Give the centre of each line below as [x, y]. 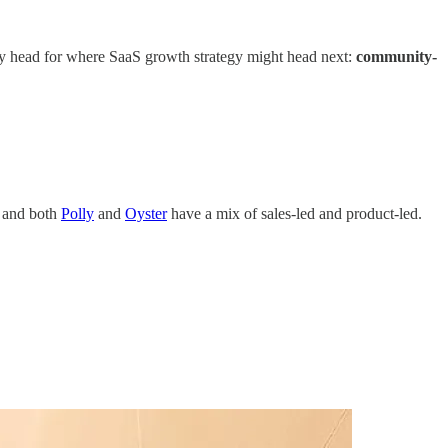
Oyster [146, 213]
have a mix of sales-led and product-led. [294, 213]
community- [396, 57]
